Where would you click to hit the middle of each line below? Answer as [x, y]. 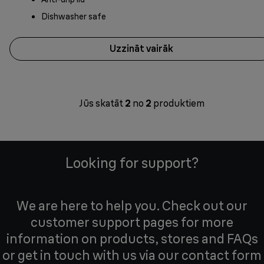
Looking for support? [132, 163]
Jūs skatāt [102, 103]
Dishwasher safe [74, 16]
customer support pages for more [132, 222]
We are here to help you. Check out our [132, 206]
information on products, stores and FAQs [132, 239]
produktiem [178, 103]
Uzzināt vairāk [141, 49]
